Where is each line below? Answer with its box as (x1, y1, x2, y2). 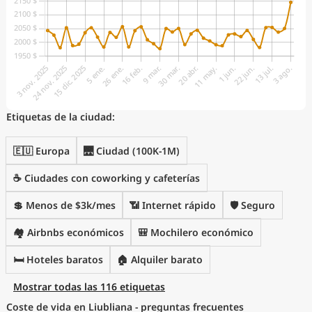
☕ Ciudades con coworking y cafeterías (13, 171, 200, 185)
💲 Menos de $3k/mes (13, 198, 116, 212)
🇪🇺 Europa (13, 144, 70, 157)
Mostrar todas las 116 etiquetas (13, 280, 165, 293)
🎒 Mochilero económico (138, 226, 253, 239)
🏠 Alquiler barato (117, 253, 203, 266)
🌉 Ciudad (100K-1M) (84, 144, 180, 157)
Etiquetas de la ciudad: (6, 110, 115, 123)
